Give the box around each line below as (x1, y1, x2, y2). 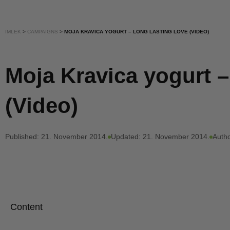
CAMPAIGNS (27, 29, 58, 35)
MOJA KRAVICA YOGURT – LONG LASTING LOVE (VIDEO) (64, 29, 209, 35)
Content (10, 202, 43, 213)
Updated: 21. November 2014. (111, 132, 209, 141)
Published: (5, 132, 39, 141)
